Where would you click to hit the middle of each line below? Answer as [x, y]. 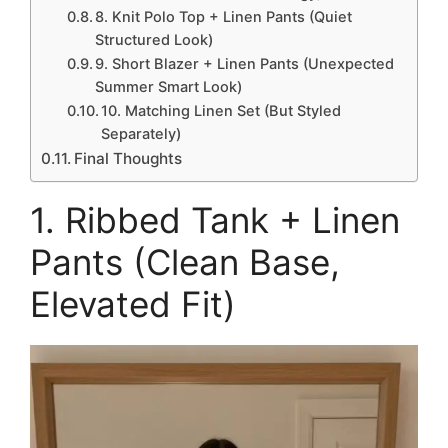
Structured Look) [154, 40]
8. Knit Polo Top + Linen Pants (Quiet [224, 17]
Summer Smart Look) [169, 87]
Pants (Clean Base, [185, 262]
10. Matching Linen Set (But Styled [221, 111]
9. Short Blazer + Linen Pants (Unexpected [245, 64]
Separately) [141, 134]
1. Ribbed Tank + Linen [215, 220]
